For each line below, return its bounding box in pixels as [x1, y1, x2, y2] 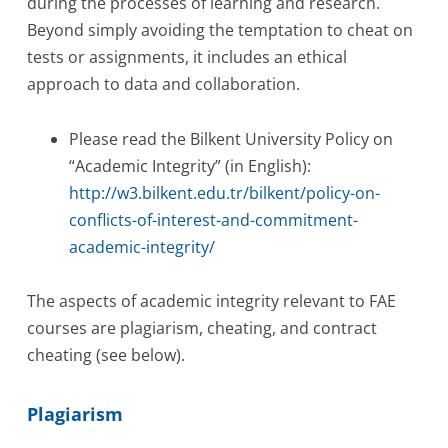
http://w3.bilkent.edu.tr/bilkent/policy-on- [68, 181, 380, 204]
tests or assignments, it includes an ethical [27, 46, 348, 69]
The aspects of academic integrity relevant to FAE [27, 290, 397, 313]
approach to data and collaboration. [27, 73, 301, 96]
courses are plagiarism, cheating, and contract [27, 317, 378, 340]
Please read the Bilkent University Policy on [68, 127, 393, 150]
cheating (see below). [27, 344, 186, 367]
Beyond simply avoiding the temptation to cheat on [27, 19, 414, 42]
